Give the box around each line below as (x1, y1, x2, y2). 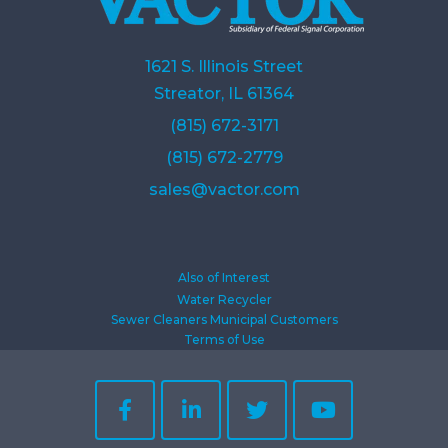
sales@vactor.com (148, 179, 300, 199)
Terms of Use (183, 331, 265, 347)
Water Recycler (176, 291, 272, 307)
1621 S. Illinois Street (145, 56, 303, 76)
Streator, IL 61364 (154, 83, 294, 103)
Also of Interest (178, 269, 270, 285)
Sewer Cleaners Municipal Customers (110, 311, 338, 327)
